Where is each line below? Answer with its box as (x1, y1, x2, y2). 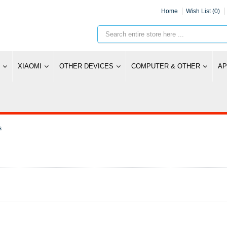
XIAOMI (18, 62, 42, 70)
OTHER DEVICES (59, 62, 113, 70)
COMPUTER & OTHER (131, 62, 200, 70)
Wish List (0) (186, 8, 220, 15)
